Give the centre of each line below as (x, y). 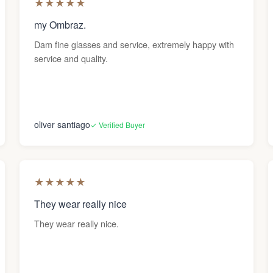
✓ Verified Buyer (118, 124)
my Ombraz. (60, 25)
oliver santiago (62, 124)
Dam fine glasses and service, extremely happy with (134, 44)
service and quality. (71, 58)
